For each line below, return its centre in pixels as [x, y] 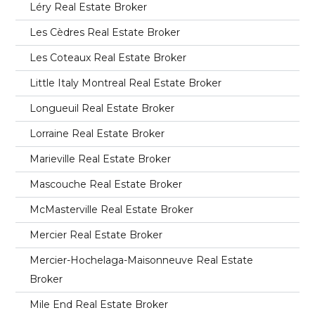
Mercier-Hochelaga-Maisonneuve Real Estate [142, 260]
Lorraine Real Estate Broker [97, 133]
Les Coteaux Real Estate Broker [108, 57]
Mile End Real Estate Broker [99, 304]
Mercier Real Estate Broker [96, 234]
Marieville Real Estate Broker [101, 159]
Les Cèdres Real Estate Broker [105, 32]
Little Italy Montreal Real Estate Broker [126, 83]
